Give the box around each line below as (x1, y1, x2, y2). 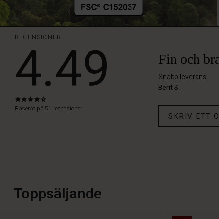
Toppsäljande (14, 183, 102, 205)
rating (46, 111, 66, 121)
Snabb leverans (158, 71, 206, 82)
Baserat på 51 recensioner (15, 104, 82, 113)
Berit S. (158, 82, 180, 93)
